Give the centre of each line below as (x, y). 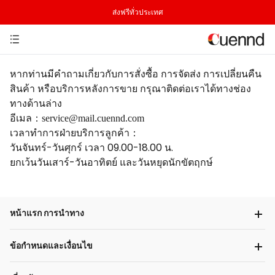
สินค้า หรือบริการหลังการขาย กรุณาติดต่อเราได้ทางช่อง (130, 89)
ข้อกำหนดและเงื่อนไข (51, 246)
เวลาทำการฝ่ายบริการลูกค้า (70, 133)
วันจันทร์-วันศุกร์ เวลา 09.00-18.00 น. (91, 148)
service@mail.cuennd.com (93, 118)
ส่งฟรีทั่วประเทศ (137, 12)
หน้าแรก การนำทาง (47, 213)
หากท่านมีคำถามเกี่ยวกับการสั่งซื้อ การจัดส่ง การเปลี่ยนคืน (136, 74)
